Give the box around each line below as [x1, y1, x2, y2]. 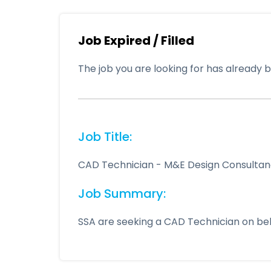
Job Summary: [78, 185, 166, 202]
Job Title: [78, 128, 132, 145]
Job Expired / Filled [78, 32, 194, 49]
